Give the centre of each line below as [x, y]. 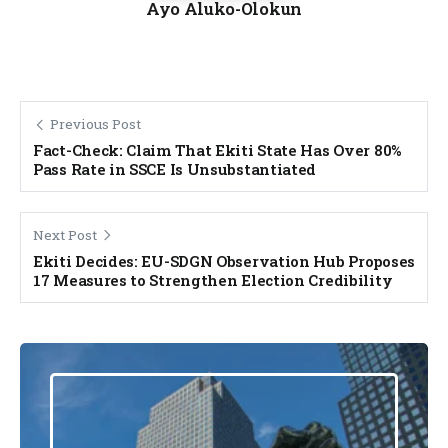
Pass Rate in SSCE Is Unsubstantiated [175, 168]
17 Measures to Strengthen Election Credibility [213, 279]
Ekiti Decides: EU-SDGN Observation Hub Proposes [224, 260]
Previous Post [95, 124]
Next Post [65, 234]
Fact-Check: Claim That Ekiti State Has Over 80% [217, 149]
